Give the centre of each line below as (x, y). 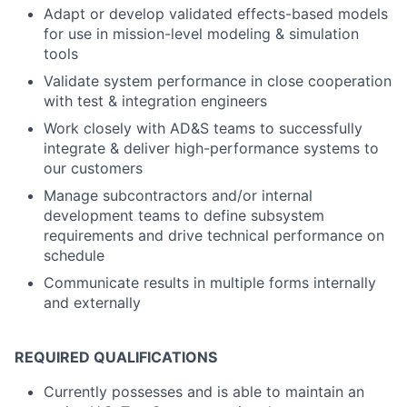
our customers (93, 168)
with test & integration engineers (155, 101)
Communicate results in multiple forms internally (210, 283)
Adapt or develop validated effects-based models (216, 14)
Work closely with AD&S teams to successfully (203, 128)
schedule (74, 255)
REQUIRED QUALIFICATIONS (116, 357)
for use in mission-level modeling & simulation (201, 34)
